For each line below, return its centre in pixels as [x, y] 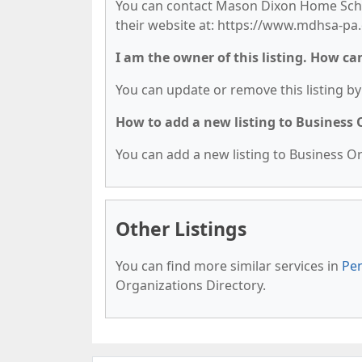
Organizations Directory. [191, 285]
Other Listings [181, 229]
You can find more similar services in [229, 266]
